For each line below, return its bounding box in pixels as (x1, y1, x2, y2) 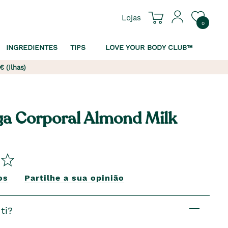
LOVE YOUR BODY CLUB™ (105, 43, 193, 51)
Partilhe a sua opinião (24, 173, 124, 183)
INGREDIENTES (6, 43, 58, 51)
